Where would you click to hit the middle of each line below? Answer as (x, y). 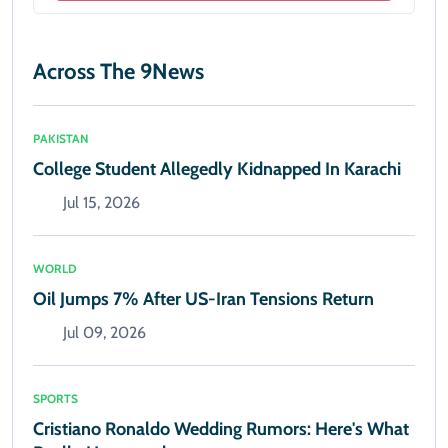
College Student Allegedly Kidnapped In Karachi (217, 169)
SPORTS (55, 399)
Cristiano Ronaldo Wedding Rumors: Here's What (221, 429)
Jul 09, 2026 (104, 333)
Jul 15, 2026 (101, 203)
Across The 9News (118, 72)
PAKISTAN (60, 139)
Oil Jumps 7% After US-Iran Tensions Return (203, 299)
